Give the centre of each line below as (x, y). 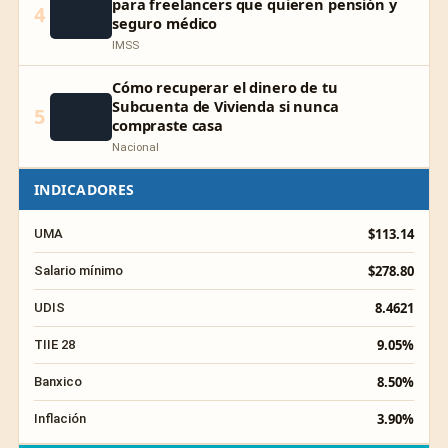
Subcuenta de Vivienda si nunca (225, 106)
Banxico (58, 381)
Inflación (60, 418)
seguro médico (165, 23)
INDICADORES (84, 189)
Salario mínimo (78, 270)
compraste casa (167, 125)
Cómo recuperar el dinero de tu (225, 87)
